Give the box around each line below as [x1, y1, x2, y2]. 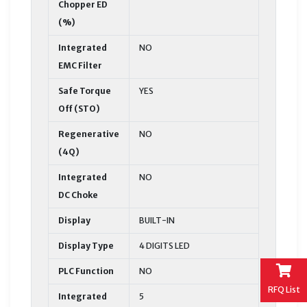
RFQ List [267, 284, 300, 295]
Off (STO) [58, 103, 100, 114]
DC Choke [58, 189, 98, 200]
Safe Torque [58, 85, 111, 96]
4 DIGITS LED [139, 240, 190, 251]
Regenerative [58, 128, 119, 139]
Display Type [58, 240, 114, 251]
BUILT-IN [139, 214, 175, 225]
